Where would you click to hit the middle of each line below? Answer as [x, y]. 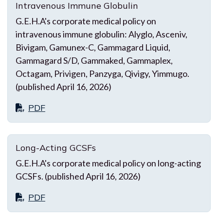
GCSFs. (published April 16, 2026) [78, 176]
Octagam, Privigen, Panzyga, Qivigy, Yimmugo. [102, 73]
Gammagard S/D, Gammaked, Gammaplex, [94, 60]
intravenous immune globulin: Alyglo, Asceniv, [101, 34]
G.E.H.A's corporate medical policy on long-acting [108, 163]
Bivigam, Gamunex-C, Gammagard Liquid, [93, 47]
